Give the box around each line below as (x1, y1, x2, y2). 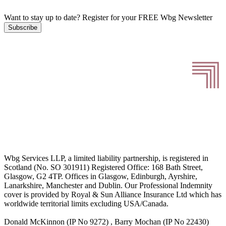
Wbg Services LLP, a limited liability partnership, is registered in (4, 154, 208, 163)
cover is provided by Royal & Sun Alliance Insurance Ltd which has (4, 190, 221, 199)
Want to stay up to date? (4, 13, 80, 22)
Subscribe (8, 23, 37, 31)
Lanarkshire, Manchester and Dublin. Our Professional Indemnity (4, 181, 212, 190)
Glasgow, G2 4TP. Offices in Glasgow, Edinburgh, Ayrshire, (4, 172, 197, 181)
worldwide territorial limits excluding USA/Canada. (4, 199, 168, 208)
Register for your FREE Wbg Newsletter (80, 13, 212, 22)
